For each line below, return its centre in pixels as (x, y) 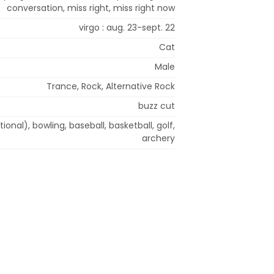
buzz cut (157, 106)
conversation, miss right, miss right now (91, 8)
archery (158, 138)
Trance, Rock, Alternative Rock (111, 86)
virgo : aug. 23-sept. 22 (127, 27)
